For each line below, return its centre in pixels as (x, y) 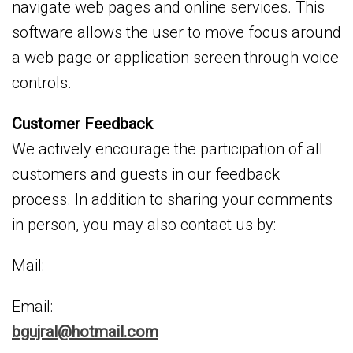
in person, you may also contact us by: (144, 225)
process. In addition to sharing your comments (172, 199)
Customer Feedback (82, 124)
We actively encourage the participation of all (167, 149)
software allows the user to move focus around (176, 32)
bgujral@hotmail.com (85, 332)
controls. (42, 83)
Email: (32, 307)
